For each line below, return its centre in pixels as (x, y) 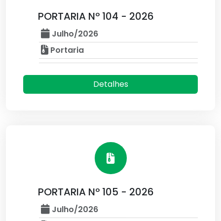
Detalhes (110, 84)
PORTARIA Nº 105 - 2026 (96, 192)
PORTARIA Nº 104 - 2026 (96, 16)
